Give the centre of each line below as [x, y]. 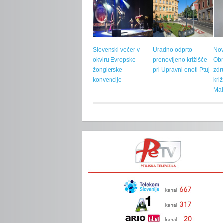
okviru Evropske [114, 59]
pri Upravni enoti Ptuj [181, 69]
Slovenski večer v [116, 50]
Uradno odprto [173, 50]
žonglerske [108, 69]
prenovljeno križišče [180, 59]
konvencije [108, 79]
